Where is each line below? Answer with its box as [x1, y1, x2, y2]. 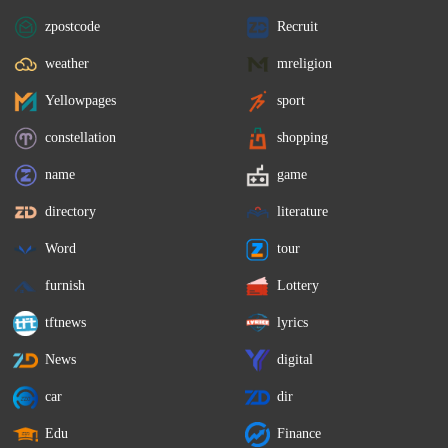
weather [45, 55, 90, 71]
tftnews [45, 314, 87, 330]
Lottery [277, 277, 320, 293]
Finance [277, 425, 322, 441]
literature [277, 203, 329, 219]
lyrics [277, 314, 309, 330]
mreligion [277, 55, 333, 71]
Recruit [277, 18, 319, 34]
